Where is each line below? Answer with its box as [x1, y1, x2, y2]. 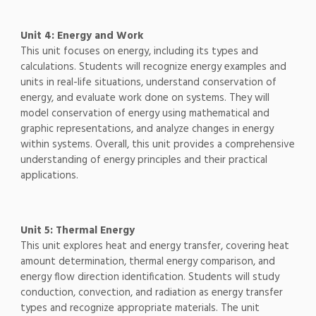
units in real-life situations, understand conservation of [20, 74, 276, 92]
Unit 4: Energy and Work [20, 28, 143, 45]
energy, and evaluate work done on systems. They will [20, 90, 269, 107]
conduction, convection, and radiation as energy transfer [20, 284, 283, 302]
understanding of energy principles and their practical [20, 152, 267, 169]
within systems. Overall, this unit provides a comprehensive [20, 136, 295, 154]
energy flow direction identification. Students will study [20, 269, 279, 286]
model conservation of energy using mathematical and [20, 105, 269, 123]
